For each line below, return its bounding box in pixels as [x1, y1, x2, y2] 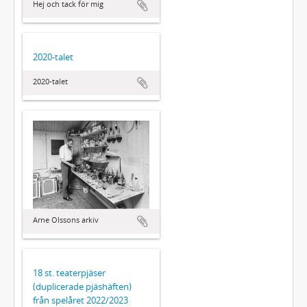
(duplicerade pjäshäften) [33, 280, 132, 293]
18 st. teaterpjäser [33, 266, 106, 279]
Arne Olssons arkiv [33, 214, 99, 225]
